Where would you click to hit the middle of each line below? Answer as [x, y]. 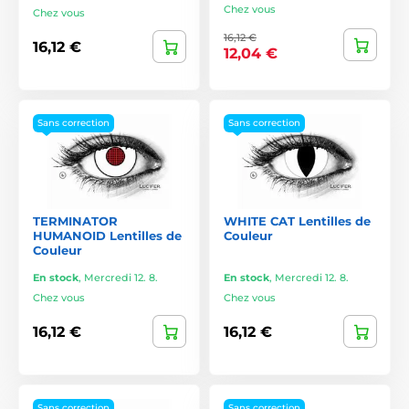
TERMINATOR [75, 221]
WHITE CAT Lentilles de [297, 221]
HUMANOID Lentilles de [107, 236]
